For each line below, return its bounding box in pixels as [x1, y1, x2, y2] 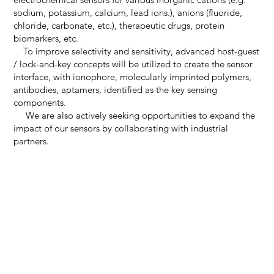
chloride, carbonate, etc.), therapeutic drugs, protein [13, 19, 224, 31]
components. [13, 96, 66, 108]
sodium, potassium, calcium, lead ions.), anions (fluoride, [13, 6, 242, 18]
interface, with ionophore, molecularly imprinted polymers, [13, 70, 251, 83]
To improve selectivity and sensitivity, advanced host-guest [13, 45, 259, 57]
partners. [13, 135, 49, 147]
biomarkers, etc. [13, 32, 78, 44]
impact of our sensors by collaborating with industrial [13, 122, 228, 134]
